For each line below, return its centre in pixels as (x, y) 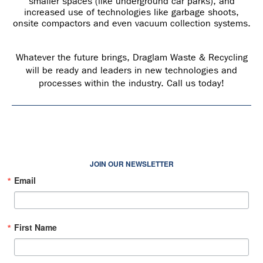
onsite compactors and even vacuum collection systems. (131, 23)
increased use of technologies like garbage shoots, (131, 12)
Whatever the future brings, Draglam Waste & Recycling (131, 58)
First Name (36, 227)
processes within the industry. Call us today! (131, 83)
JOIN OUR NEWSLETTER (131, 164)
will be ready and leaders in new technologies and (131, 70)
